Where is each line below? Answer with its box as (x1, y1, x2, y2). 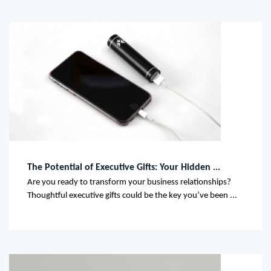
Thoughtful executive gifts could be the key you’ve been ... (27, 191, 237, 201)
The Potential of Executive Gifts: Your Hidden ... (27, 163, 220, 173)
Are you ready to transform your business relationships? (27, 178, 231, 188)
